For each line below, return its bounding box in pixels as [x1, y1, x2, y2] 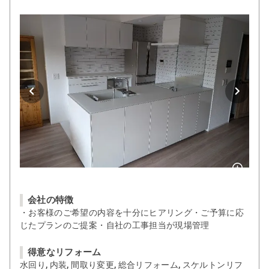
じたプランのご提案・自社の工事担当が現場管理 [20, 220, 210, 230]
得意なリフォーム [28, 246, 101, 258]
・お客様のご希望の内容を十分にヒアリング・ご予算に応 [20, 207, 244, 217]
